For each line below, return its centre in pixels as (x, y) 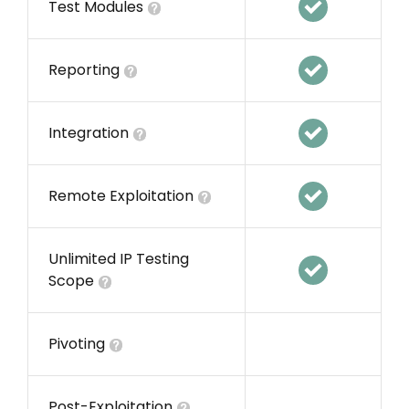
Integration (90, 133)
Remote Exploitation (123, 196)
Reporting (86, 70)
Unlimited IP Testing (119, 259)
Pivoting (79, 344)
